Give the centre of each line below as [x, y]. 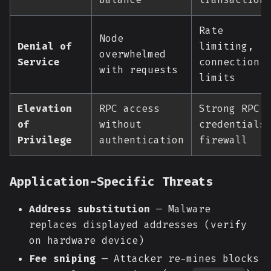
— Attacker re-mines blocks [177, 259]
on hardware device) [87, 240]
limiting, [226, 46]
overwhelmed [132, 54]
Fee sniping [62, 259]
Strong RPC [229, 109]
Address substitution [90, 209]
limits [217, 78]
